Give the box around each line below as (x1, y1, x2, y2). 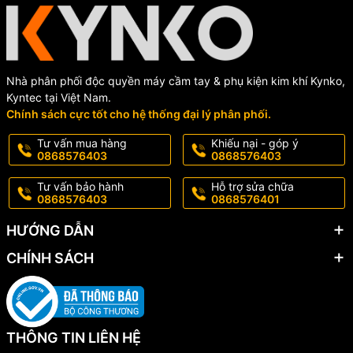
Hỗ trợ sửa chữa (210, 179, 294, 193)
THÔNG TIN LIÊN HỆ (6, 329, 141, 347)
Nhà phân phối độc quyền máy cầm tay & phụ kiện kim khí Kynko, (6, 73, 345, 87)
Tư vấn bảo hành (36, 179, 124, 193)
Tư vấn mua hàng (36, 136, 127, 150)
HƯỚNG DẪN (6, 221, 94, 239)
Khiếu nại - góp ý (210, 136, 299, 150)
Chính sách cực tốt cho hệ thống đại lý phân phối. (6, 106, 271, 121)
